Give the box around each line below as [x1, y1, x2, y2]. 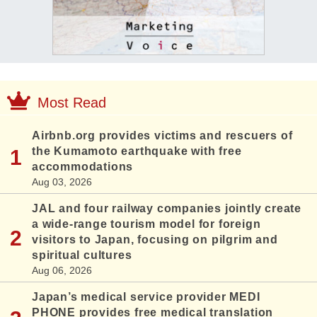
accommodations [32, 161, 134, 173]
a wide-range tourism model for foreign [32, 218, 261, 231]
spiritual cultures [32, 249, 132, 262]
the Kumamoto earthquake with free [32, 145, 242, 158]
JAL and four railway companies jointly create [32, 202, 301, 215]
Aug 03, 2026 [32, 176, 92, 188]
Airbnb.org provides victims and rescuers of [32, 129, 293, 142]
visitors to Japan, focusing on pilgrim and [32, 234, 278, 246]
